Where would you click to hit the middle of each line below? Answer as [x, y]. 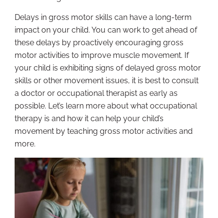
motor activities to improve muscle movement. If [102, 55]
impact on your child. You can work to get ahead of [106, 30]
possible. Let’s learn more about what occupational [106, 106]
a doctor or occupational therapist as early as [96, 93]
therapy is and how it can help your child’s [89, 119]
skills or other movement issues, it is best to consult [107, 81]
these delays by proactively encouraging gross [99, 43]
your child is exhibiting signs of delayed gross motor [108, 68]
